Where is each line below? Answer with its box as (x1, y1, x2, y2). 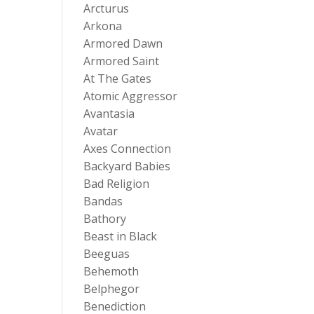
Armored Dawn (83, 36, 163, 51)
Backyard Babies (83, 158, 171, 174)
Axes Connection (83, 141, 172, 156)
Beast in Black (83, 228, 158, 244)
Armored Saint (83, 53, 160, 69)
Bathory (83, 211, 127, 226)
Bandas (83, 193, 123, 209)
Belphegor (83, 281, 140, 296)
